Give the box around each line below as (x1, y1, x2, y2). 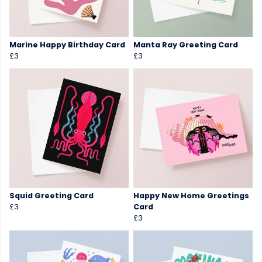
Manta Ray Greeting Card (133, 40, 238, 50)
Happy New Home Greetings (133, 191, 249, 201)
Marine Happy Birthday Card (9, 40, 125, 50)
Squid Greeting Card (9, 191, 94, 201)
